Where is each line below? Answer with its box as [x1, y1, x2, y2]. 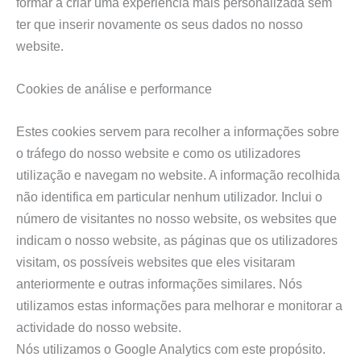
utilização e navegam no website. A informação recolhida [16, 168, 340, 183]
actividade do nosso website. [16, 320, 181, 335]
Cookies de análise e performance [16, 81, 212, 96]
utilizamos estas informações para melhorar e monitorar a [16, 298, 342, 313]
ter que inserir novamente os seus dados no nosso [16, 16, 303, 31]
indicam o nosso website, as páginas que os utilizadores [16, 233, 338, 248]
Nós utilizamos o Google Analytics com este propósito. [16, 342, 326, 357]
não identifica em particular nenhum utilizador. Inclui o [16, 189, 322, 205]
